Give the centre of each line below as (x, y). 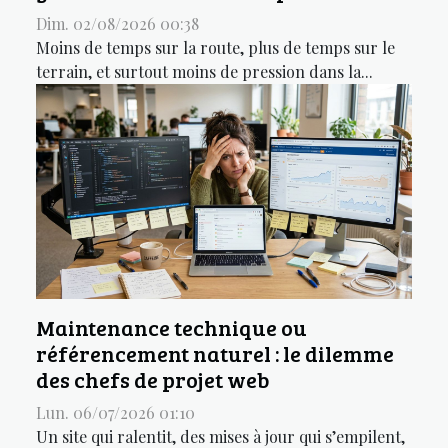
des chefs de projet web (152, 379)
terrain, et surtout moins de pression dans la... (204, 72)
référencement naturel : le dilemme (215, 353)
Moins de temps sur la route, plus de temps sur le (215, 48)
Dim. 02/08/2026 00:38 (117, 24)
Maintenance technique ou (171, 327)
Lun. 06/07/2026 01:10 (115, 412)
